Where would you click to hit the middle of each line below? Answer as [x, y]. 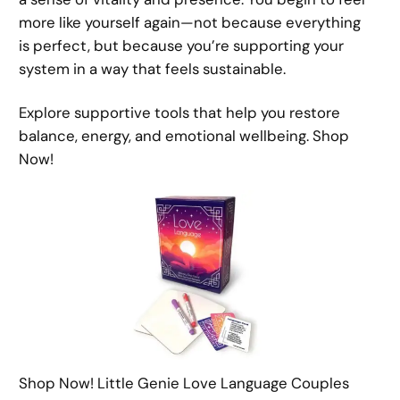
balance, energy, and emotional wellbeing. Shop [184, 135]
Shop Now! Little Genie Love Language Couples [184, 383]
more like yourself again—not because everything [190, 23]
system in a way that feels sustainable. [153, 69]
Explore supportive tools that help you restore [180, 112]
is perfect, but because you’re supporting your [182, 46]
